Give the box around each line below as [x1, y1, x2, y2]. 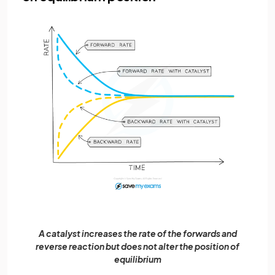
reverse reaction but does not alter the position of [36, 241, 239, 252]
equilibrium [114, 254, 161, 265]
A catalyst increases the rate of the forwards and [38, 228, 237, 239]
